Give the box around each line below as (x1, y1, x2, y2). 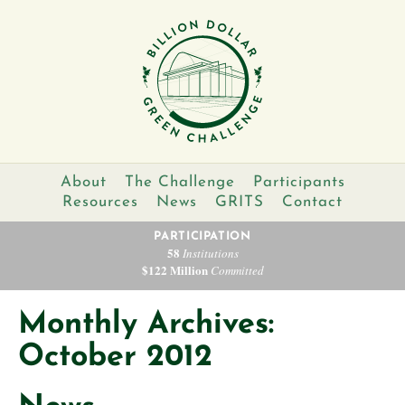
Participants (252, 174, 345, 190)
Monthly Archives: (18, 309, 274, 341)
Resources (62, 194, 138, 210)
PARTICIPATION (154, 231, 251, 242)
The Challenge (124, 174, 235, 190)
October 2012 (18, 342, 212, 373)
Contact (282, 194, 343, 210)
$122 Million (141, 261, 208, 278)
